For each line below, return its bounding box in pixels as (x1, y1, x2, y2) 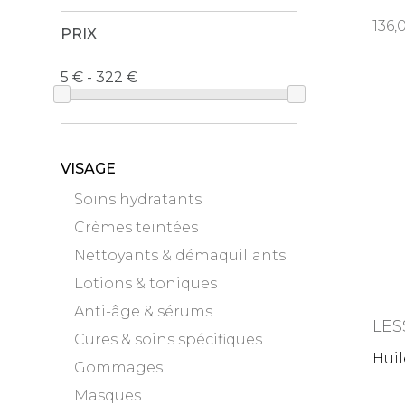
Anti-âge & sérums (74, 302, 213, 320)
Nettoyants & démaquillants (74, 246, 287, 264)
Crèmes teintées (74, 218, 199, 236)
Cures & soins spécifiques (74, 330, 263, 348)
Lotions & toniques (74, 274, 218, 292)
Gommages (74, 358, 164, 376)
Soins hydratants (74, 190, 202, 208)
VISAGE (61, 159, 117, 177)
